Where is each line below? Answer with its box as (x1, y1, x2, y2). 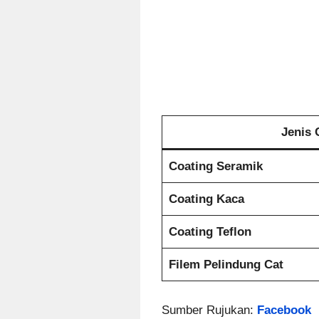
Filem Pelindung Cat (168, 258, 283, 272)
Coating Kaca (168, 192, 244, 206)
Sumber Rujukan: (162, 303, 257, 317)
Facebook (257, 303, 311, 317)
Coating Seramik (168, 159, 263, 174)
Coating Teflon (168, 225, 251, 239)
